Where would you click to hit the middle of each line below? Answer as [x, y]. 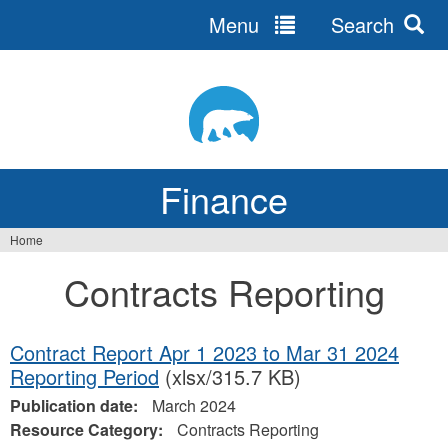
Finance [224, 198]
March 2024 [194, 405]
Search [360, 24]
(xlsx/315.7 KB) [230, 376]
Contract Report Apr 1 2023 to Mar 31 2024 [204, 352]
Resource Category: [88, 429]
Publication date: [76, 405]
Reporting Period [84, 376]
